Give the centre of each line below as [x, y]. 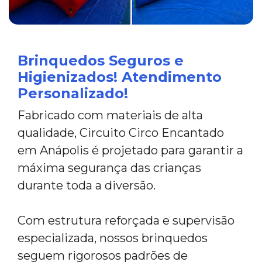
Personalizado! [73, 93]
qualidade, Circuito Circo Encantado [121, 132]
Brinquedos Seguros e [101, 60]
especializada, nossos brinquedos [113, 238]
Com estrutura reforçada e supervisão [126, 220]
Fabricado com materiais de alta [110, 115]
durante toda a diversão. [87, 185]
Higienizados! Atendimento [120, 77]
